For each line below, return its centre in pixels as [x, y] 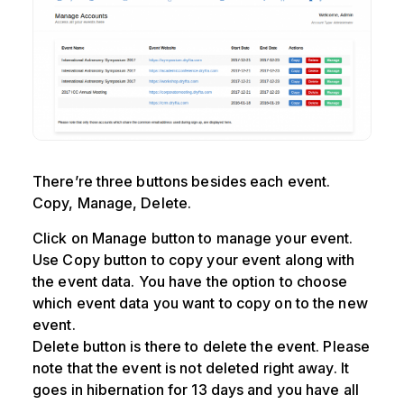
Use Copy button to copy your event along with [194, 259]
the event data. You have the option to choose [190, 281]
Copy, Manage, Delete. [112, 202]
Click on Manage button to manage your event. [193, 238]
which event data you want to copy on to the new [200, 303]
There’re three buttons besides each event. [182, 181]
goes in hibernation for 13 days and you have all [196, 389]
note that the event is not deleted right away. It [191, 367]
